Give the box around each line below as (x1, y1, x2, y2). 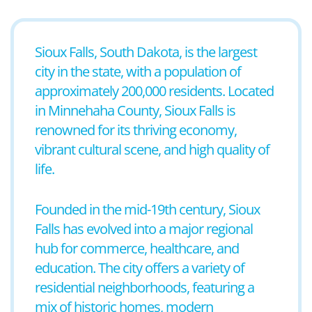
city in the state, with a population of (35, 62, 241, 81)
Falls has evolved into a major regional (35, 219, 253, 238)
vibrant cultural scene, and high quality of (35, 140, 270, 159)
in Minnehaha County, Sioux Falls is (35, 101, 235, 120)
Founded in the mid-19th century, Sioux (35, 200, 260, 219)
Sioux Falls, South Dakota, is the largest (35, 42, 257, 61)
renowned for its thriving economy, (35, 120, 237, 139)
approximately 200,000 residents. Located (35, 81, 274, 100)
